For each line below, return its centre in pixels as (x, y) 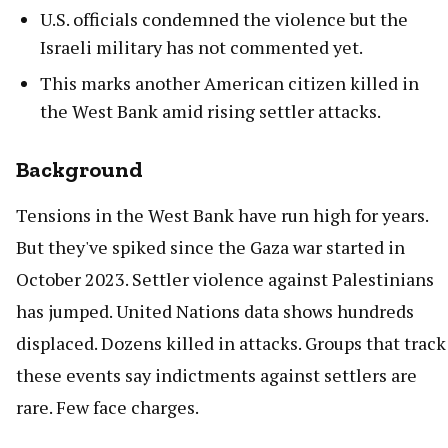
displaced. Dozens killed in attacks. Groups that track (231, 342)
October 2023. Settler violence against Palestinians (225, 278)
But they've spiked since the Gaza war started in (210, 246)
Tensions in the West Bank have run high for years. (222, 214)
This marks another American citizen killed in (229, 82)
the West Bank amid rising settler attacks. (210, 110)
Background (79, 169)
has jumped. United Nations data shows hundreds (215, 310)
